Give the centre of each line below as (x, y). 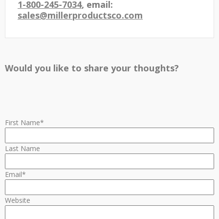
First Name (22, 123)
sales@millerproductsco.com (80, 15)
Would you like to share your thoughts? (92, 68)
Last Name (22, 149)
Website (18, 200)
